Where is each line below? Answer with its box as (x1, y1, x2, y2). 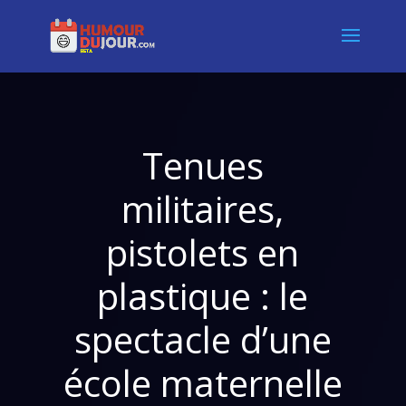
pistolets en (106, 227, 300, 277)
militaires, (121, 184, 285, 234)
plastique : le (97, 271, 309, 321)
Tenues (141, 140, 264, 190)
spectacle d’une (73, 314, 332, 364)
